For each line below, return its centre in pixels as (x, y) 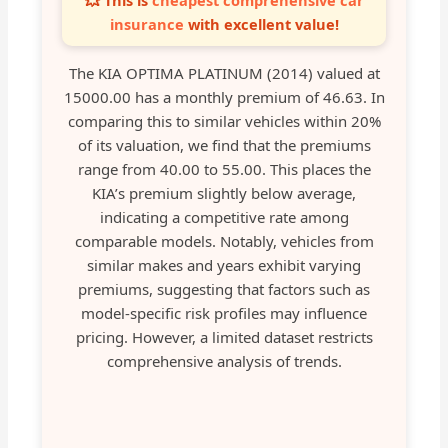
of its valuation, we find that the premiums (224, 145)
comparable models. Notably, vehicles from (224, 241)
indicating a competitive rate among (224, 217)
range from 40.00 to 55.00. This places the (224, 169)
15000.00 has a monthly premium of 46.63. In (224, 97)
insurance (146, 24)
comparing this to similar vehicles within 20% (224, 121)
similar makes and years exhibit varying (224, 265)
